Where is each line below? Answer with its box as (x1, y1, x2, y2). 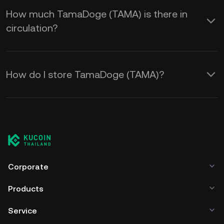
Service (8, 206, 37, 215)
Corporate (8, 162, 48, 171)
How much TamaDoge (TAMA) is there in (6, 8, 187, 20)
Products (8, 184, 43, 193)
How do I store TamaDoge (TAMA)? (6, 68, 164, 80)
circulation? (6, 22, 57, 34)
